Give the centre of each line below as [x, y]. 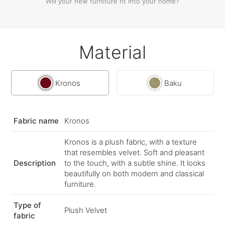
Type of [28, 205]
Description [35, 163]
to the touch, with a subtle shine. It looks [135, 163]
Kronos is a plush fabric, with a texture [131, 142]
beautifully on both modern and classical [134, 174]
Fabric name [36, 121]
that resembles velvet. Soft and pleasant [135, 153]
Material [113, 52]
